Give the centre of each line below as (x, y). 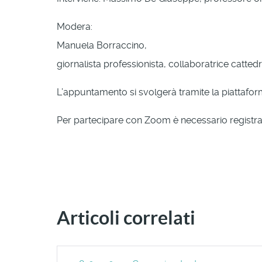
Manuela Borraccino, (102, 45)
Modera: (75, 26)
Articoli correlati (126, 217)
